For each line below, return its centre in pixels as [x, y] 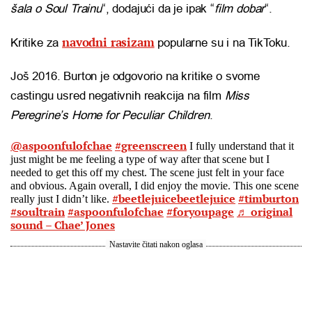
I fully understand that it [240, 146]
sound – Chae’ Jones [63, 225]
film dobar [240, 9]
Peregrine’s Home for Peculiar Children [110, 116]
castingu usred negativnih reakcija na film [118, 96]
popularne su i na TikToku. [223, 43]
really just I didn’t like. [61, 199]
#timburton [268, 199]
